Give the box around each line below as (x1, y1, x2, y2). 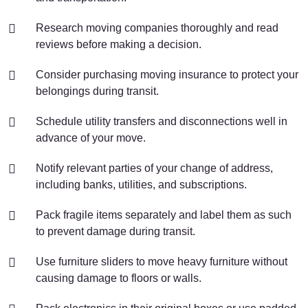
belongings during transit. (36, 85, 159, 97)
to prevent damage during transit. (36, 225, 195, 237)
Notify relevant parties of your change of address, (36, 162, 273, 174)
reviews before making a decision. (36, 38, 201, 50)
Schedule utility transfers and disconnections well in (36, 115, 287, 127)
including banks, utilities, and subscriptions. (36, 179, 247, 190)
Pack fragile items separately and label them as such (36, 209, 291, 221)
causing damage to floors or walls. (36, 272, 201, 284)
